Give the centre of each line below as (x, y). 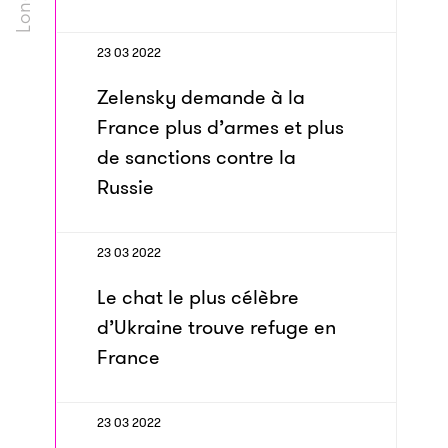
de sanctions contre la (196, 157)
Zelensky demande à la (201, 97)
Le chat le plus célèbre (198, 297)
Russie (125, 187)
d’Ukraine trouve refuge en (216, 327)
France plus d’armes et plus (220, 127)
